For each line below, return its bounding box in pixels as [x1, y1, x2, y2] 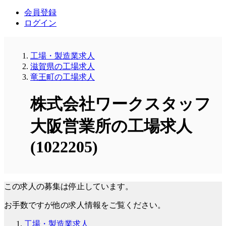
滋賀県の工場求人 [30, 62, 95, 71]
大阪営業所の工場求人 [30, 117, 192, 136]
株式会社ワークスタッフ [30, 95, 211, 114]
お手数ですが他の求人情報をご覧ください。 [4, 200, 165, 209]
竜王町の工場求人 [30, 72, 95, 81]
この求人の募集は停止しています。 [4, 182, 133, 191]
